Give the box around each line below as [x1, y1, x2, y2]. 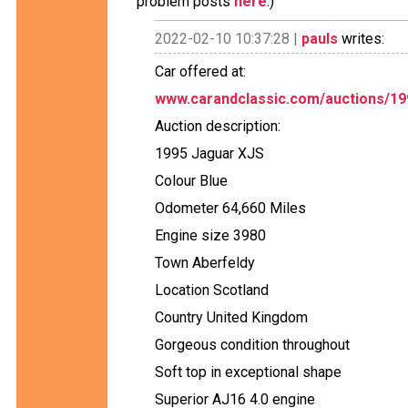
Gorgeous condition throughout [155, 336, 350, 353]
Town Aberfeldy [155, 254, 255, 271]
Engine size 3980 [155, 227, 266, 244]
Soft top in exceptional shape [155, 363, 342, 381]
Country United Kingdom [155, 309, 308, 326]
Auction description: [155, 117, 280, 135]
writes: [338, 30, 384, 47]
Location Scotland [155, 281, 269, 299]
